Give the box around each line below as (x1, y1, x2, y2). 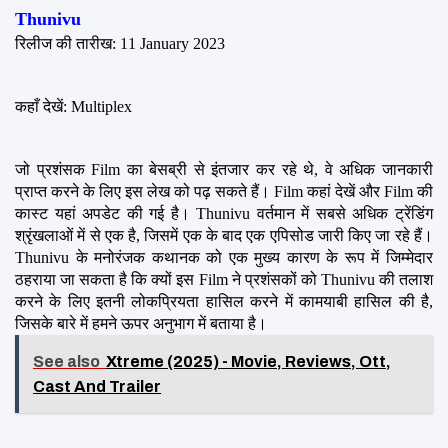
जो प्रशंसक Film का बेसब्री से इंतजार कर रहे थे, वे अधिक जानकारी (15, 160, 433, 178)
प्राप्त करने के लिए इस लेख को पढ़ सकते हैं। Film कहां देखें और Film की (15, 182, 433, 200)
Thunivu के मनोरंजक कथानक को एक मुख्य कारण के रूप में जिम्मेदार (15, 248, 433, 266)
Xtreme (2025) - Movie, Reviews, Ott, (106, 352, 391, 370)
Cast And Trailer (33, 377, 161, 395)
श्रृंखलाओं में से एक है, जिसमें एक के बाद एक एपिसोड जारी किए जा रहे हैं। (15, 226, 433, 244)
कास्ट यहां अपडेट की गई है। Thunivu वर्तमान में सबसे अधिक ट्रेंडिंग (15, 204, 433, 222)
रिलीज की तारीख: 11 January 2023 (15, 34, 225, 52)
